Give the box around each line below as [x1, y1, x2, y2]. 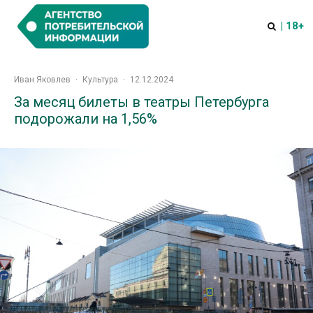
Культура [82, 75, 118, 85]
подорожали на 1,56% [14, 110, 157, 127]
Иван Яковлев [14, 75, 71, 85]
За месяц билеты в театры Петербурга [14, 94, 269, 110]
